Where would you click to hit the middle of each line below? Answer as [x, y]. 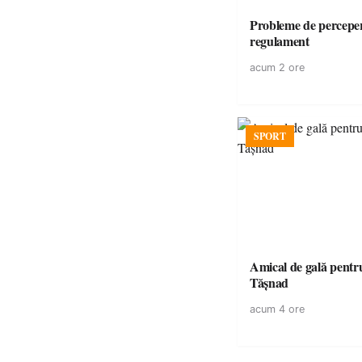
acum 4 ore [277, 309]
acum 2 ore [277, 67]
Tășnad [269, 282]
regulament [280, 41]
